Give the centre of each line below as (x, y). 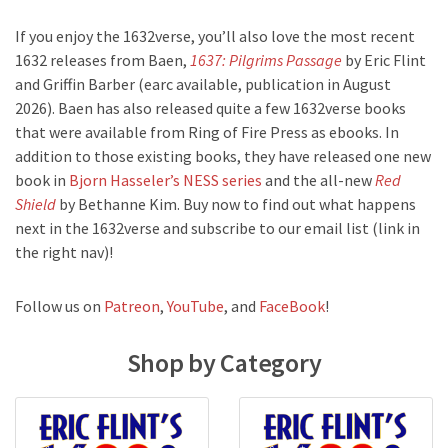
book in (42, 180)
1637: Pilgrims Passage (267, 60)
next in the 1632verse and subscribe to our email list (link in (217, 228)
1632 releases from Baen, (102, 60)
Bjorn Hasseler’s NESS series (165, 180)
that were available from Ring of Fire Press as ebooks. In (207, 132)
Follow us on (59, 306)
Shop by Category (224, 363)
